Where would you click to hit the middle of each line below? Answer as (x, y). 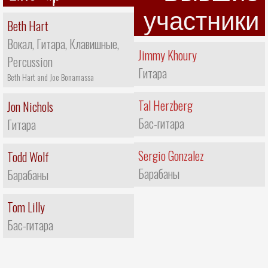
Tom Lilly (26, 207)
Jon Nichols (30, 106)
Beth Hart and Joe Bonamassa (51, 77)
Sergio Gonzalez (171, 155)
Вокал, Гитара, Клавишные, (63, 43)
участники (201, 21)
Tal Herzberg (165, 105)
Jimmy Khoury (167, 55)
